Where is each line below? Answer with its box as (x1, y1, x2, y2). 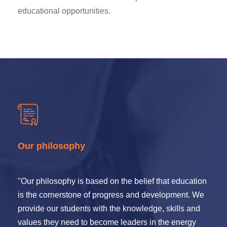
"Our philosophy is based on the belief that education (18, 177, 207, 185)
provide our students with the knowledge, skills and (18, 204, 200, 213)
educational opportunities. (18, 7, 110, 15)
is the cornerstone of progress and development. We (18, 191, 204, 199)
